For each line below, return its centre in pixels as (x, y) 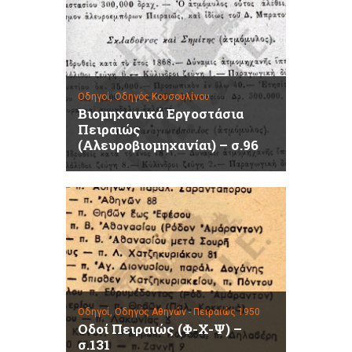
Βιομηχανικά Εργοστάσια (160, 114)
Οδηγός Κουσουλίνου (162, 97)
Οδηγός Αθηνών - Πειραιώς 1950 (187, 312)
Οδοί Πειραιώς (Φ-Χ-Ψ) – (159, 329)
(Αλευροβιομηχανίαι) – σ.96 (168, 145)
